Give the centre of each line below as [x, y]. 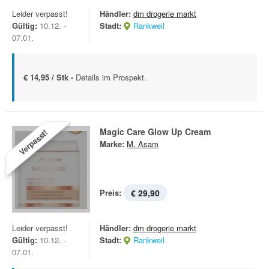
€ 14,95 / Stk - [50, 77]
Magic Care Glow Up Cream [155, 131]
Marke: [112, 144]
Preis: [110, 192]
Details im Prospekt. [111, 77]
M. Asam [143, 144]
